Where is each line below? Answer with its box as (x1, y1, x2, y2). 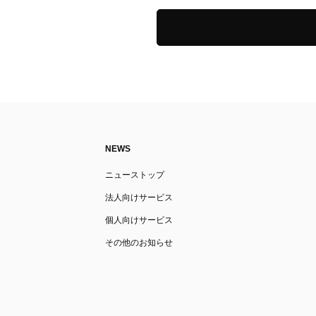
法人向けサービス (105, 193, 174, 203)
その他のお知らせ (105, 238, 174, 248)
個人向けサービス (105, 215, 174, 226)
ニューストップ (105, 170, 165, 181)
